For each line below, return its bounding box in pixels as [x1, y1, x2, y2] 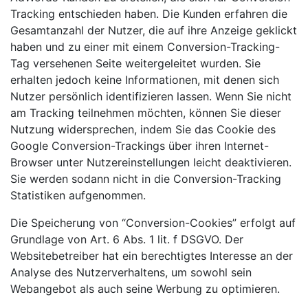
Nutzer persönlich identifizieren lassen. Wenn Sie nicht [10, 89, 291, 103]
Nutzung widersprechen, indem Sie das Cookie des [10, 122, 276, 136]
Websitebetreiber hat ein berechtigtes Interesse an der [10, 248, 293, 263]
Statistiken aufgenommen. [10, 188, 146, 202]
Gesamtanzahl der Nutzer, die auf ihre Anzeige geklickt [10, 23, 297, 37]
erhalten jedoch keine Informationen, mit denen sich [10, 72, 279, 87]
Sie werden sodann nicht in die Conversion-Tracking [10, 171, 281, 186]
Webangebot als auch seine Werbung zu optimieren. [10, 281, 280, 296]
